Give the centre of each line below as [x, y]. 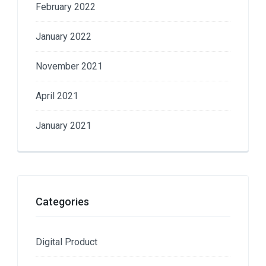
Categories [62, 201]
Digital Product [66, 242]
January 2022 [64, 36]
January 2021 [64, 125]
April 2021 [57, 96]
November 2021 [69, 66]
